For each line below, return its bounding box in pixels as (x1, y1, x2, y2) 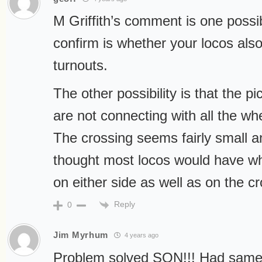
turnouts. (53, 57, 108, 74)
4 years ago (123, 232, 158, 239)
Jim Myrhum (53, 230, 108, 240)
